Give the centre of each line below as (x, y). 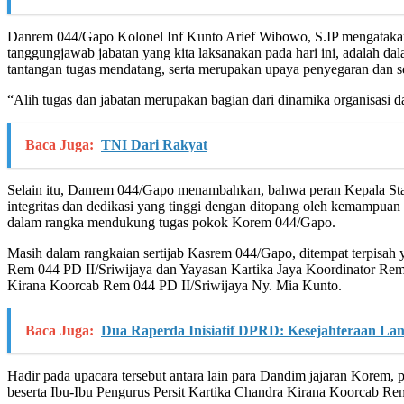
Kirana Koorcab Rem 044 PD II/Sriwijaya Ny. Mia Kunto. (174, 285)
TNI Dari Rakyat (154, 144)
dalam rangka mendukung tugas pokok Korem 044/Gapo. (171, 222)
